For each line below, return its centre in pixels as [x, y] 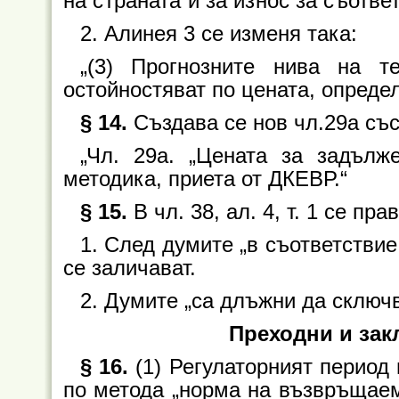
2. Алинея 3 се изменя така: [218, 33]
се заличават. [130, 268]
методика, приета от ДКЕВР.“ [205, 179]
